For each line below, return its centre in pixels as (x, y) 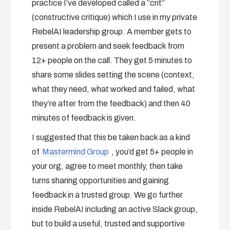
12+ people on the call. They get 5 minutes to (112, 60)
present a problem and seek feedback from (108, 46)
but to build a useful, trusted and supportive (109, 223)
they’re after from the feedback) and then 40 (111, 103)
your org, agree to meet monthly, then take (108, 166)
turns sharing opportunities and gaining (101, 180)
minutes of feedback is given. (84, 118)
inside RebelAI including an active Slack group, (115, 209)
